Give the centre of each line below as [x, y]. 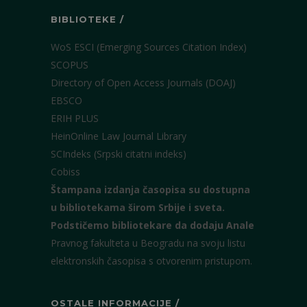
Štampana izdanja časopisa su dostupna [150, 189]
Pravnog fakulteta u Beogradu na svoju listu [148, 243]
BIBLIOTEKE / [87, 19]
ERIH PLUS [75, 118]
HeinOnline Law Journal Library [119, 136]
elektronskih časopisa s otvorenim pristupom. [151, 261]
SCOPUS [70, 65]
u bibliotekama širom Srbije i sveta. [138, 207]
